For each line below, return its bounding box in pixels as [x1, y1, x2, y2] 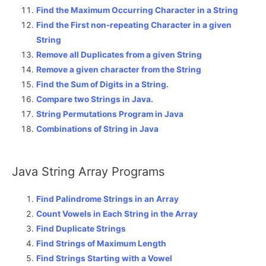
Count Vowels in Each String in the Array [36, 209, 198, 219]
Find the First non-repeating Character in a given [36, 20, 232, 30]
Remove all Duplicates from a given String [36, 49, 202, 59]
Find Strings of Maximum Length [36, 239, 167, 249]
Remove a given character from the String [36, 64, 202, 74]
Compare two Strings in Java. [36, 94, 154, 104]
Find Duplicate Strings [36, 224, 126, 234]
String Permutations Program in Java [36, 109, 184, 119]
